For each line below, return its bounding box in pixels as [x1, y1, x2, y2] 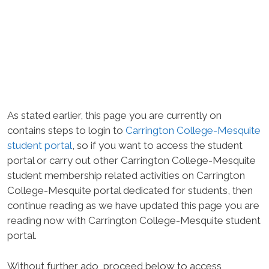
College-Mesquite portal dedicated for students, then [7, 184, 253, 196]
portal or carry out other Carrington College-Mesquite [7, 154, 256, 166]
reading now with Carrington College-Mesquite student [7, 214, 261, 226]
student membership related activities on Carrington [7, 169, 245, 181]
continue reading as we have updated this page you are [7, 199, 259, 211]
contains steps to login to [7, 124, 125, 136]
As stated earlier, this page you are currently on [7, 109, 222, 121]
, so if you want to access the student [72, 139, 243, 151]
